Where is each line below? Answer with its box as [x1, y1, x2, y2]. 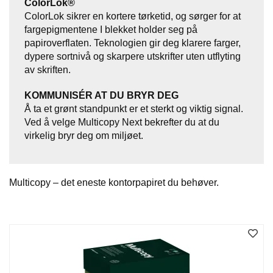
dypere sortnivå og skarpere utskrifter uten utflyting [24, 51, 241, 62]
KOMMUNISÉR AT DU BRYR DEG [24, 90, 179, 101]
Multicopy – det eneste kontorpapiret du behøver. [9, 177, 219, 188]
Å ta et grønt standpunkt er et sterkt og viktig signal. [24, 104, 243, 115]
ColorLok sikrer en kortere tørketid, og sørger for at [24, 11, 241, 22]
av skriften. [24, 65, 71, 76]
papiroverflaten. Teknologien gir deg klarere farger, [24, 38, 241, 49]
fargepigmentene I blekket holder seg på [24, 24, 197, 35]
